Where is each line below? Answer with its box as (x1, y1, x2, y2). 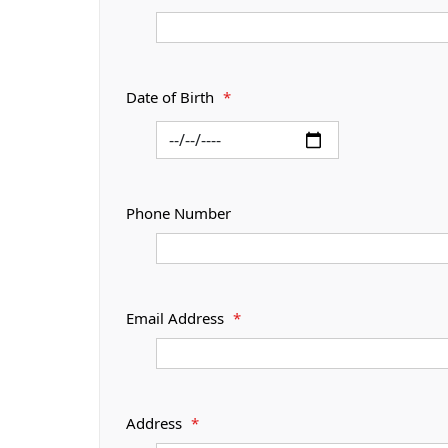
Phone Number (126, 206, 231, 221)
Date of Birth (126, 90, 218, 105)
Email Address (126, 311, 228, 326)
